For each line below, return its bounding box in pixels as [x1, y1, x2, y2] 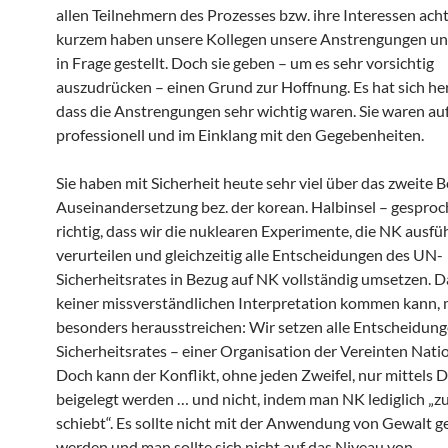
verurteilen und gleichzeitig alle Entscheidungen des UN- [56, 244, 443, 264]
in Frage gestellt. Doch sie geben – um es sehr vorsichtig [56, 52, 434, 72]
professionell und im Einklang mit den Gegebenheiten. [56, 124, 424, 144]
